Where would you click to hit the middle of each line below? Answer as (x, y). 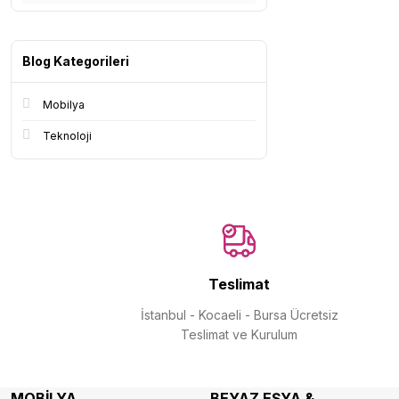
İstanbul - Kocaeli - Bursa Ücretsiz (239, 315)
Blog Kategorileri (76, 61)
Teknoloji (67, 136)
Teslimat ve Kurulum (240, 334)
